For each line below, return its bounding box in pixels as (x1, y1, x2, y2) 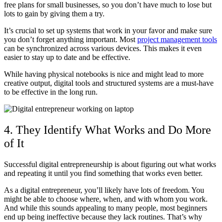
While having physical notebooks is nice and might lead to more (4, 69, 204, 78)
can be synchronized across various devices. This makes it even (4, 44, 202, 53)
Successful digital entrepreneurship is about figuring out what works (4, 160, 216, 168)
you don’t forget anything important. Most (4, 35, 137, 44)
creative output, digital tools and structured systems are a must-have (4, 78, 214, 87)
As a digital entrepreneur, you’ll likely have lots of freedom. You (4, 185, 204, 194)
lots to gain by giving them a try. (4, 9, 105, 18)
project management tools (137, 35, 217, 44)
